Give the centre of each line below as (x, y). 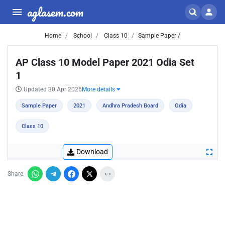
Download (92, 152)
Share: (16, 174)
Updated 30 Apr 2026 (53, 89)
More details (99, 89)
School (82, 36)
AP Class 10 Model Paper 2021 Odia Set (105, 62)
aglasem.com (55, 12)
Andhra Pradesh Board (130, 106)
